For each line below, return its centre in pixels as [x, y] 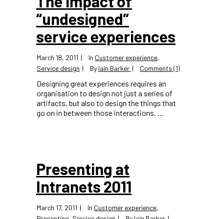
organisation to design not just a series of [105, 93]
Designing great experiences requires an [101, 83]
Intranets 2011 [84, 186]
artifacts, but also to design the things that [106, 103]
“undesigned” [83, 19]
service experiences [106, 36]
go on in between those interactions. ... [100, 113]
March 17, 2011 [57, 208]
